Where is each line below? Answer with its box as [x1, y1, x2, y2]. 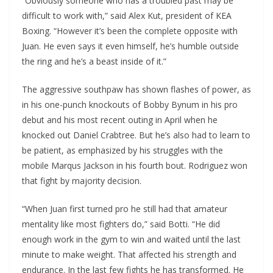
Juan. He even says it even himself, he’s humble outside [22, 40, 239, 52]
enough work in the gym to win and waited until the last [22, 233, 241, 246]
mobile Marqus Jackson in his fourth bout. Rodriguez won [22, 160, 247, 172]
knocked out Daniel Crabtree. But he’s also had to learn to [22, 129, 250, 141]
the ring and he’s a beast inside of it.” [22, 55, 166, 68]
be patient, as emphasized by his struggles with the [22, 144, 223, 157]
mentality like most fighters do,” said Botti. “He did [22, 218, 220, 230]
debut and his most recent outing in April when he [22, 114, 218, 126]
